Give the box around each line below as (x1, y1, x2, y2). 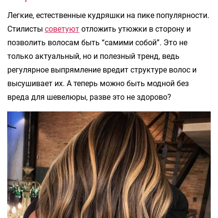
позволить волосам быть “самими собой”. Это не (7, 38, 187, 48)
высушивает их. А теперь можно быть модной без (7, 79, 189, 89)
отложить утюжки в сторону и (79, 24, 191, 34)
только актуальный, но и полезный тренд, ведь (7, 52, 180, 61)
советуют (45, 24, 79, 34)
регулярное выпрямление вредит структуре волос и (7, 65, 197, 75)
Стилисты (7, 24, 45, 34)
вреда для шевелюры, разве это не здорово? (7, 92, 171, 102)
